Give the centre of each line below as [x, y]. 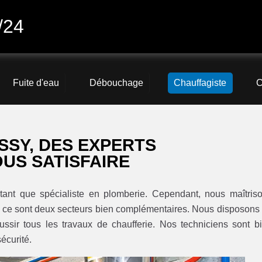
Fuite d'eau [36, 83]
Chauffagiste [200, 83]
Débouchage [116, 83]
